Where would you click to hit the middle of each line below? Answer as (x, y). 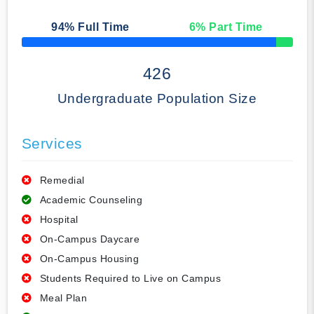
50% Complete (48, 46)
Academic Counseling (91, 200)
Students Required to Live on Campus (130, 279)
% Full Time (97, 27)
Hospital (59, 220)
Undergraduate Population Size (157, 99)
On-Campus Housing (89, 259)
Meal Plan (63, 298)
